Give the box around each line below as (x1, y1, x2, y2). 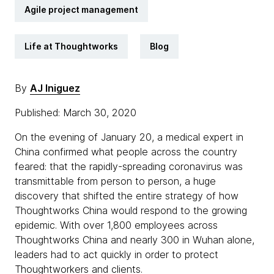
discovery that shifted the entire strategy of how (15, 190, 239, 202)
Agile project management (24, 4, 138, 15)
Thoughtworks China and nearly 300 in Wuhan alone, (15, 234, 254, 246)
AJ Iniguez (30, 82, 80, 94)
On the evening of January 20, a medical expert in (15, 131, 243, 143)
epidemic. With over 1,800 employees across (15, 219, 218, 231)
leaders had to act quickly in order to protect (15, 248, 218, 261)
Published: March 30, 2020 (15, 106, 139, 119)
